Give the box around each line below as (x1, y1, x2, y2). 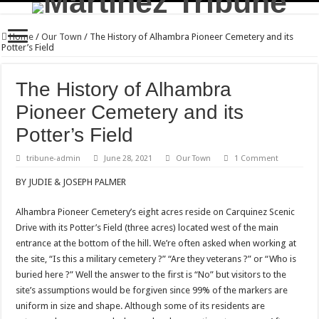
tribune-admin (26, 154, 81, 163)
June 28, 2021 (104, 154, 153, 163)
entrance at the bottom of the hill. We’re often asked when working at (16, 238, 297, 249)
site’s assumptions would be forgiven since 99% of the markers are (16, 285, 288, 296)
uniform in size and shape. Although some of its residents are (16, 300, 266, 311)
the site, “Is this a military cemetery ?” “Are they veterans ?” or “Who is (16, 253, 297, 264)
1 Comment (234, 154, 279, 163)
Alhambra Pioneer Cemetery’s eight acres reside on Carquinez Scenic (16, 206, 296, 217)
